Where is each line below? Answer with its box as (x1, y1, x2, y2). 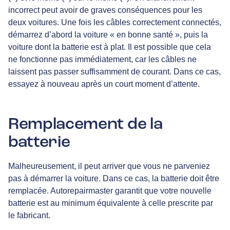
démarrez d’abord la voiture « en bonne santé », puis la (8, 30, 208, 40)
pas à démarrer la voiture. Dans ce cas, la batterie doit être (8, 174, 219, 183)
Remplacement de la (8, 113, 163, 135)
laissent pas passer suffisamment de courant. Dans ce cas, (8, 67, 221, 76)
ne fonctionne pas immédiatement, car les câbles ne (8, 55, 197, 64)
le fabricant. (8, 210, 50, 220)
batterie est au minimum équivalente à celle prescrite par (8, 198, 213, 207)
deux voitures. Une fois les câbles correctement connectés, (8, 18, 221, 27)
